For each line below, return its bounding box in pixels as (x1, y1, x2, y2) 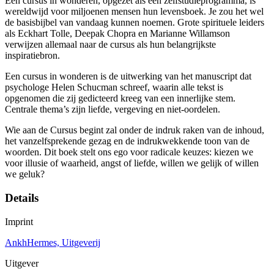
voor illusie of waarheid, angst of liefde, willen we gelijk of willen (5, 158, 259, 169)
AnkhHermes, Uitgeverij (5, 237, 100, 248)
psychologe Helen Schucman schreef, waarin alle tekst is (5, 82, 223, 93)
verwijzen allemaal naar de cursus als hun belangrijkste (5, 39, 216, 50)
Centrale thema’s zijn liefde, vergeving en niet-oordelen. (5, 104, 220, 115)
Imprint (5, 216, 33, 227)
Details (5, 191, 39, 205)
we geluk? (5, 169, 45, 180)
